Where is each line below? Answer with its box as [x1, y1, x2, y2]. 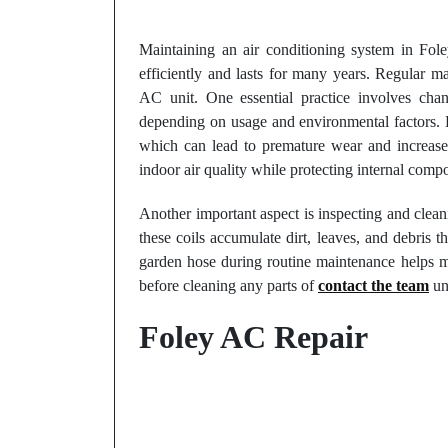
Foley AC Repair [139, 319, 368, 355]
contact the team [318, 277, 429, 294]
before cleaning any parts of [139, 277, 318, 294]
